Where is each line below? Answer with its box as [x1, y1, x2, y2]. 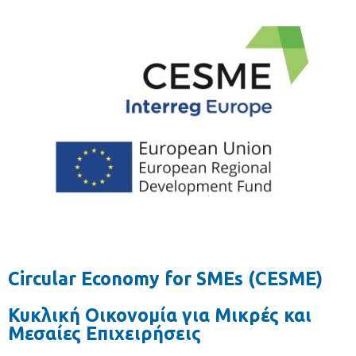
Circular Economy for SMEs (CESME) [8, 269, 323, 288]
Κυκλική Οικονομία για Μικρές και [8, 305, 311, 325]
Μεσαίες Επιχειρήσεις [8, 323, 201, 343]
